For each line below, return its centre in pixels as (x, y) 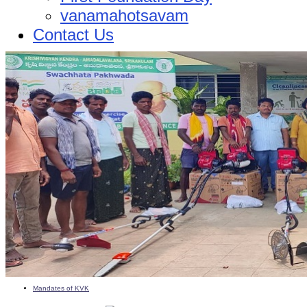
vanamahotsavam (124, 15)
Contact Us (73, 34)
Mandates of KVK (61, 288)
